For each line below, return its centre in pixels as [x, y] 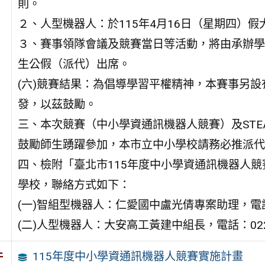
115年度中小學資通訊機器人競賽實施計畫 [138, 256]
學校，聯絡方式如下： [74, 185]
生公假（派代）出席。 [74, 64]
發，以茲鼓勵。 [57, 105]
